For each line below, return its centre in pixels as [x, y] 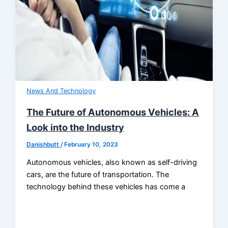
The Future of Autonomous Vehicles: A [113, 112]
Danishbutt [44, 144]
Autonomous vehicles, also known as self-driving [112, 163]
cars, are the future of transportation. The [98, 175]
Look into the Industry [76, 127]
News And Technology [61, 91]
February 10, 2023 [91, 144]
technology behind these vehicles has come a [106, 187]
